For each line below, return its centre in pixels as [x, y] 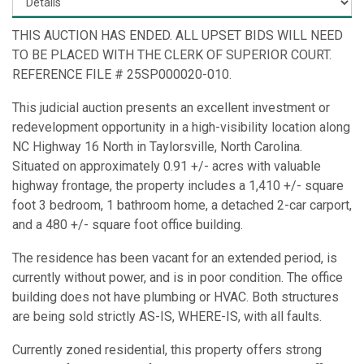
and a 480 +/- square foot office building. [128, 224]
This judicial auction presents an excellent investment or [171, 107]
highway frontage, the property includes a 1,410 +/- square [178, 185]
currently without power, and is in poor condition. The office [178, 277]
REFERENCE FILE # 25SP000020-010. [122, 74]
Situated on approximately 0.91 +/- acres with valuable [167, 166]
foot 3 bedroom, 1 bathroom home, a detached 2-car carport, [182, 205]
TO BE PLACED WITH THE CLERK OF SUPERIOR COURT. [172, 54]
